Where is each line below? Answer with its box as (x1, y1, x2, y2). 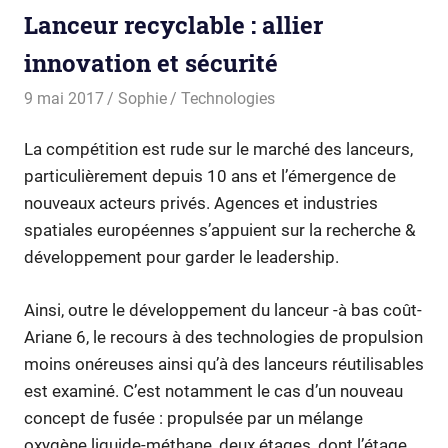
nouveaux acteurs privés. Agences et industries (24, 193, 378, 214)
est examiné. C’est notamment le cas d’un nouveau (24, 380, 403, 401)
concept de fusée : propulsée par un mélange (24, 407, 363, 428)
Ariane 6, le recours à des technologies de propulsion (24, 326, 423, 347)
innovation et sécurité (24, 46, 278, 79)
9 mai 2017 (24, 88, 104, 108)
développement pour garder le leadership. (24, 247, 339, 268)
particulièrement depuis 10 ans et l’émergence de (24, 166, 396, 187)
